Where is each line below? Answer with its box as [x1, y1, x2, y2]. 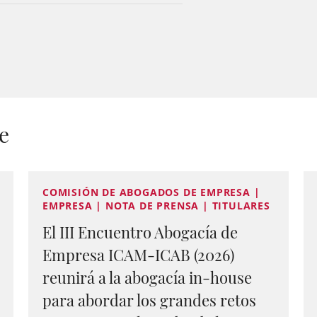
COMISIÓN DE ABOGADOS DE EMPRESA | [42, 185, 260, 199]
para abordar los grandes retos [42, 289, 256, 311]
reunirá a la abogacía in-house [42, 267, 252, 288]
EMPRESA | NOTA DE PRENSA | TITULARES [42, 199, 270, 212]
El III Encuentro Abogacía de [42, 221, 238, 243]
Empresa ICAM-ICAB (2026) [42, 244, 234, 265]
